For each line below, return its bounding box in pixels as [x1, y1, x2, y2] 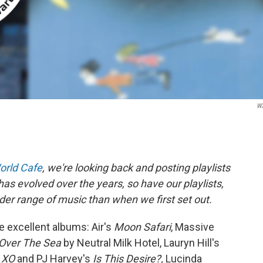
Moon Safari [114, 220, 171, 233]
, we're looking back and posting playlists [42, 161, 230, 174]
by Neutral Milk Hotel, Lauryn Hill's [61, 236, 220, 249]
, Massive [171, 220, 214, 233]
